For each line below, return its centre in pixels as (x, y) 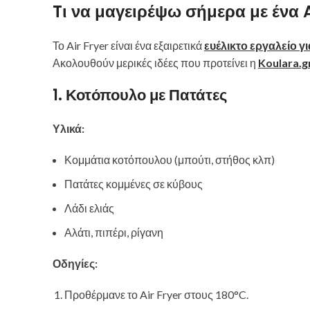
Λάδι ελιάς (89, 208)
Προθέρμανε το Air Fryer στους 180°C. (156, 295)
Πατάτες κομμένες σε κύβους (134, 184)
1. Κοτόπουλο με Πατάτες (140, 95)
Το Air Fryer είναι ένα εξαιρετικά (128, 46)
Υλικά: (69, 129)
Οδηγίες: (75, 264)
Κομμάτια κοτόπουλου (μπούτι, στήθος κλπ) (170, 160)
